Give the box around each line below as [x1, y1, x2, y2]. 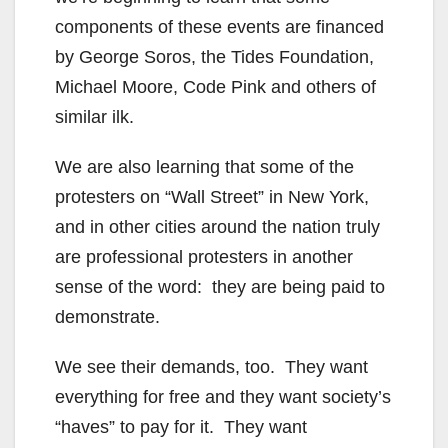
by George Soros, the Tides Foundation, [55, 47, 374, 68]
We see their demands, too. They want [55, 357, 368, 378]
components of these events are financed [55, 17, 384, 38]
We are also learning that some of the [55, 157, 354, 178]
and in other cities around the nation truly [55, 217, 380, 238]
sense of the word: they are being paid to [55, 277, 385, 298]
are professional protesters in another [55, 247, 353, 268]
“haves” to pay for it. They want [55, 417, 307, 438]
